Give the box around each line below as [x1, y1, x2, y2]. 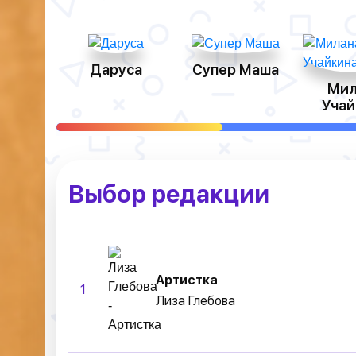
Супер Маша [192, 61, 279, 78]
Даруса [90, 61, 142, 78]
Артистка [156, 272, 218, 288]
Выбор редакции [68, 180, 269, 208]
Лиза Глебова [156, 292, 235, 308]
